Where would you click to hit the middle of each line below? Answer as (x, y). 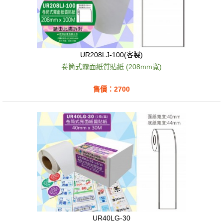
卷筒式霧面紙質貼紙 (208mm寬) (111, 66)
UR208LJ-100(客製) (111, 55)
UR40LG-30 (111, 218)
